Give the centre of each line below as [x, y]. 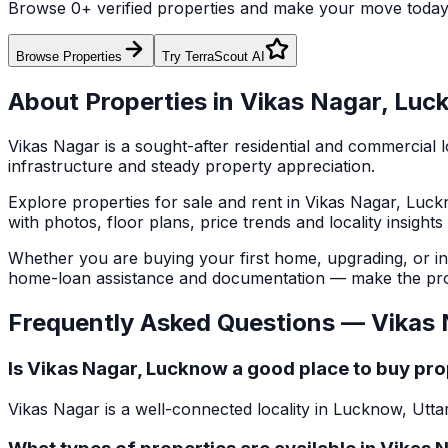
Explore [40, 202]
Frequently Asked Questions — [189, 322]
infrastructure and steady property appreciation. [191, 166]
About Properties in [124, 102]
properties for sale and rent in [188, 202]
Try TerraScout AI [213, 57]
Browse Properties [69, 57]
